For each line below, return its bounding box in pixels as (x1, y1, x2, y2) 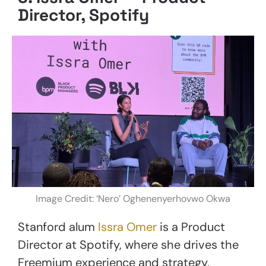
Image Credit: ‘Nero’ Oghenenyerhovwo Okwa (36, 192, 230, 205)
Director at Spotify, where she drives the (18, 236, 239, 252)
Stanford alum (18, 218, 98, 235)
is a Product (157, 218, 225, 235)
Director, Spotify (18, 4, 149, 26)
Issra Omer (98, 218, 157, 235)
